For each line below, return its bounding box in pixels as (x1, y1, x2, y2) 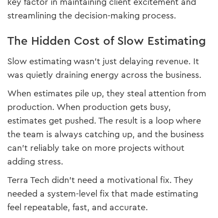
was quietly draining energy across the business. (7, 69, 201, 82)
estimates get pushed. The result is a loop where (7, 114, 201, 127)
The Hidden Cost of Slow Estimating (7, 33, 206, 50)
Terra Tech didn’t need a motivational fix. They (7, 174, 193, 187)
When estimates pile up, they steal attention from (7, 87, 206, 100)
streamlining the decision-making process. (7, 9, 176, 22)
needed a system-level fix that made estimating (7, 187, 198, 200)
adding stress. (7, 155, 63, 168)
